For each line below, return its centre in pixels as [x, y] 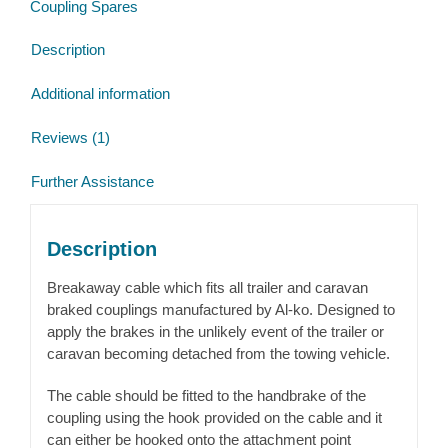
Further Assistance [92, 181]
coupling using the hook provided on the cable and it [214, 417]
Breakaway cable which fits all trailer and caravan [207, 287]
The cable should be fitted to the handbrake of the [206, 395]
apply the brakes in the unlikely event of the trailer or [215, 331]
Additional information [100, 93]
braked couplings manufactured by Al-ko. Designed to [220, 309]
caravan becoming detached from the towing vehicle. [218, 353]
